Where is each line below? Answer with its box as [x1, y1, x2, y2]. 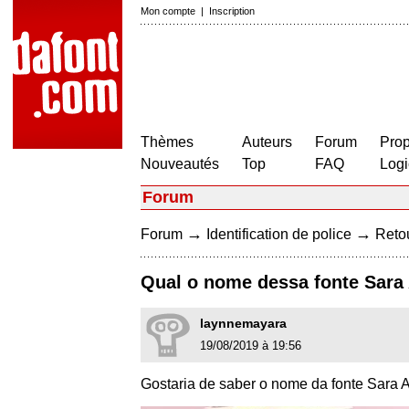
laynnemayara [200, 316, 287, 331]
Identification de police [206, 226, 351, 242]
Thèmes [141, 134, 194, 150]
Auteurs [242, 134, 292, 150]
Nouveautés [141, 156, 219, 172]
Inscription [209, 5, 255, 16]
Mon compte [141, 5, 195, 16]
